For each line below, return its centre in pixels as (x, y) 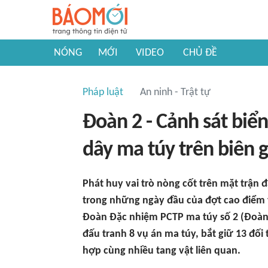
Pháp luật (103, 92)
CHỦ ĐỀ (200, 53)
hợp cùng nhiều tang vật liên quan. (162, 251)
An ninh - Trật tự (175, 92)
